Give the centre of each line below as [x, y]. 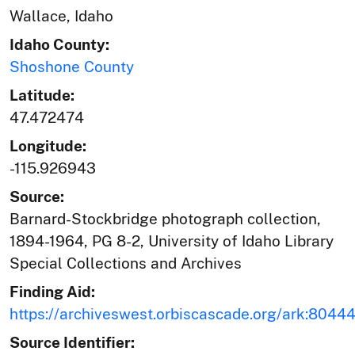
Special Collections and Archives [126, 263]
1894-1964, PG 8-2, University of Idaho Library [172, 240]
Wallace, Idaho [61, 15]
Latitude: [42, 95]
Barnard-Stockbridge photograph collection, [165, 218]
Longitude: [48, 145]
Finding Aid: [52, 291]
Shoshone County [72, 66]
